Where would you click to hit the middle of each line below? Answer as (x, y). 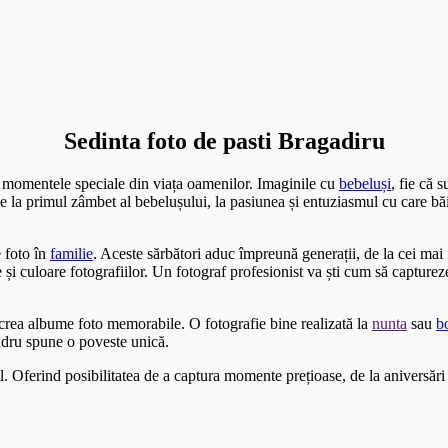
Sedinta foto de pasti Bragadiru (224, 140)
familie (71, 253)
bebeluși (365, 183)
